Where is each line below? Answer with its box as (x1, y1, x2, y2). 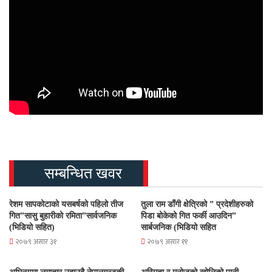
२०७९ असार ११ (147, 236, 188, 248)
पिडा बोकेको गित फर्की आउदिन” (141, 211, 236, 221)
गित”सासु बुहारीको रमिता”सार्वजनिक (9, 211, 117, 221)
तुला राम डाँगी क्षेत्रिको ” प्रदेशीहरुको (141, 200, 253, 209)
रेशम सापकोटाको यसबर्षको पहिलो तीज (9, 200, 123, 209)
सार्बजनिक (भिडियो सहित (141, 223, 216, 233)
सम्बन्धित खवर (44, 165, 122, 182)
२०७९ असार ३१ (15, 236, 56, 248)
